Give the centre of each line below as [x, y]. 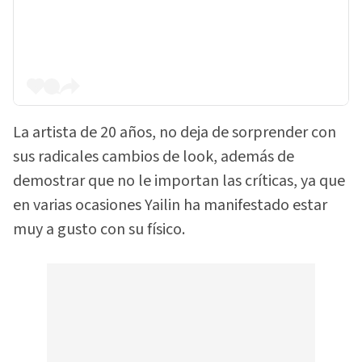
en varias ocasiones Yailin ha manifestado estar [170, 206]
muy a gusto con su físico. [99, 230]
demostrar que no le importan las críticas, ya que [179, 181]
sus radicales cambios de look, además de [154, 157]
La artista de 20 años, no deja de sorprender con [175, 133]
